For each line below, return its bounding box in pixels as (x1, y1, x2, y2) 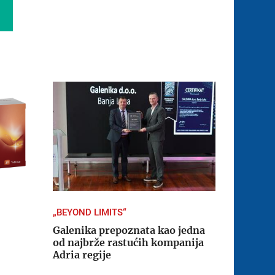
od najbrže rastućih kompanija (52, 236, 204, 249)
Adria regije (52, 249, 111, 261)
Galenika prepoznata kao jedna (52, 224, 205, 237)
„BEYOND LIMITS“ (52, 207, 126, 219)
